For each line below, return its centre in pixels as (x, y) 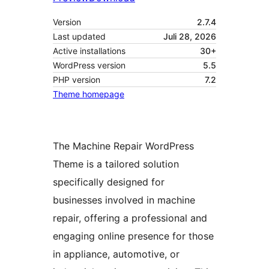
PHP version (77, 80)
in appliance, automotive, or (116, 254)
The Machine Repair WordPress (123, 146)
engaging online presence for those (133, 236)
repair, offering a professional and (130, 218)
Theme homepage (89, 94)
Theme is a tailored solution (116, 164)
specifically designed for (109, 182)
